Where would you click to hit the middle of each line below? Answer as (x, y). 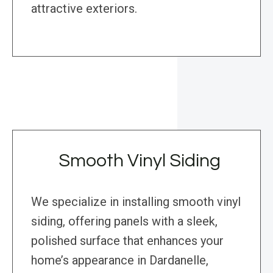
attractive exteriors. (84, 9)
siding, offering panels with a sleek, (124, 222)
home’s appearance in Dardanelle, (120, 261)
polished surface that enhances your (127, 241)
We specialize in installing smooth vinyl (136, 202)
